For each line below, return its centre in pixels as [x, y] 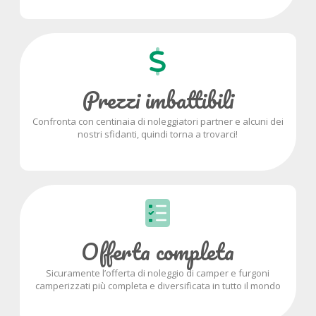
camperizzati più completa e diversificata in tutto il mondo [158, 286]
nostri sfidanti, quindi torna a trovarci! [158, 134]
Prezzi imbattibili [158, 100]
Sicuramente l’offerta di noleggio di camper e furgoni [158, 273]
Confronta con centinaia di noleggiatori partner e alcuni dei [158, 122]
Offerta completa [158, 252]
